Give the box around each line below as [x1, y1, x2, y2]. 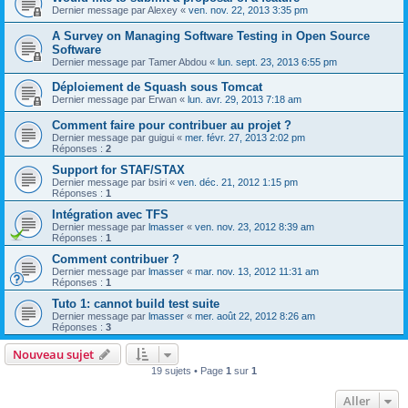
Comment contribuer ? [52, 252, 179, 266]
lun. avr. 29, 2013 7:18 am [188, 94, 301, 105]
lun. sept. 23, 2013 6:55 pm [218, 56, 337, 67]
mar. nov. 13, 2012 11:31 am [195, 266, 319, 277]
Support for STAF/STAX [52, 163, 185, 177]
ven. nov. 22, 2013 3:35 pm [189, 5, 308, 15]
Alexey [148, 5, 178, 15]
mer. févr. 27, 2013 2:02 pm [185, 132, 305, 143]
